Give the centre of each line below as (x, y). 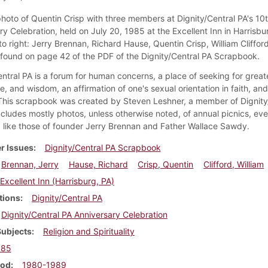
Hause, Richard (98, 164)
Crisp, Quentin (166, 164)
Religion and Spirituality (89, 231)
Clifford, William (234, 164)
